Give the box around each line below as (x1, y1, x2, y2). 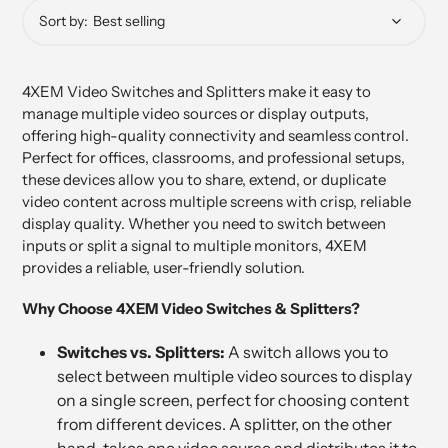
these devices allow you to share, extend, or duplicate (22, 169, 386, 189)
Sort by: (39, 11, 88, 30)
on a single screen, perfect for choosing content (57, 389, 409, 410)
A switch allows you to (228, 341, 388, 362)
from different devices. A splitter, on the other (57, 413, 392, 434)
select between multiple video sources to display (57, 365, 412, 386)
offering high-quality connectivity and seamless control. (22, 125, 409, 145)
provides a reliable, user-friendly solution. (22, 257, 305, 277)
